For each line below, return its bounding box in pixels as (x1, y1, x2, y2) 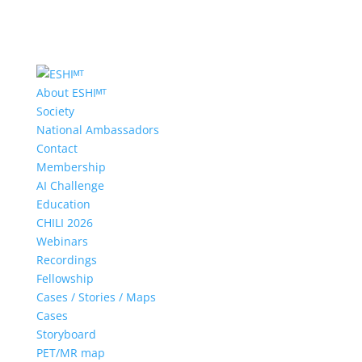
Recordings (36, 252, 97, 267)
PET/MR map (36, 345, 105, 360)
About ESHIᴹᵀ (36, 85, 107, 100)
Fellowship (36, 271, 94, 286)
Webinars (36, 234, 88, 249)
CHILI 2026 (36, 215, 93, 230)
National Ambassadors (36, 122, 159, 137)
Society (36, 103, 74, 119)
